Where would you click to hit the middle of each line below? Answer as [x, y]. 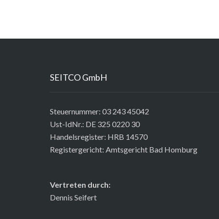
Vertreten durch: [80, 184]
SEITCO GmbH [78, 77]
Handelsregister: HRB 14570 [99, 136]
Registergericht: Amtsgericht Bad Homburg [124, 149]
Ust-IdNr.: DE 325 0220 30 [95, 124]
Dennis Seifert [73, 197]
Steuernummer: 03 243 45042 [99, 111]
